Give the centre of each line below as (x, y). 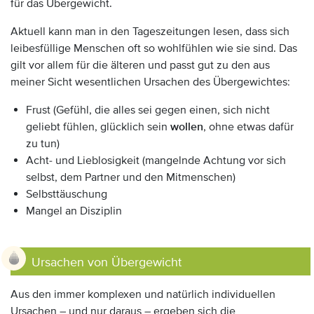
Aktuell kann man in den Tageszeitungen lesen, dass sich (150, 32)
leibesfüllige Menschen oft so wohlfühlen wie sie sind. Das (154, 48)
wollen (187, 127)
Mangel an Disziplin (74, 211)
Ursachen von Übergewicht (107, 262)
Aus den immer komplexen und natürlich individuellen (143, 294)
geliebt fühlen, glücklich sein (98, 127)
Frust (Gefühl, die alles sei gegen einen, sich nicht (148, 110)
